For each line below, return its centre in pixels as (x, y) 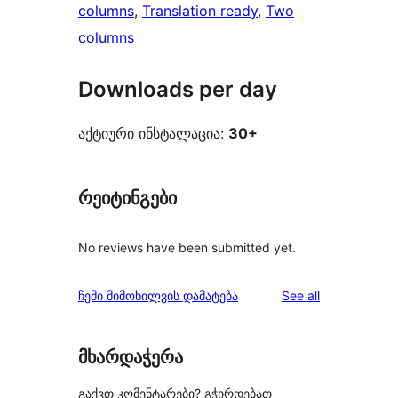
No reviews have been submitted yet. (187, 247)
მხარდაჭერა (131, 357)
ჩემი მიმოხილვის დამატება (158, 295)
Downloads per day (178, 90)
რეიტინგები (127, 199)
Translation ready (200, 11)
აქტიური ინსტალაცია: (153, 134)
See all (301, 295)
